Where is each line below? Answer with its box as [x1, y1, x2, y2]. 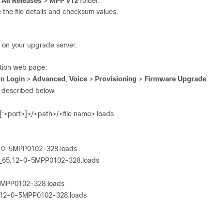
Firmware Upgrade [144, 75, 206, 83]
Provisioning [95, 75, 137, 83]
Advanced [32, 75, 65, 83]
